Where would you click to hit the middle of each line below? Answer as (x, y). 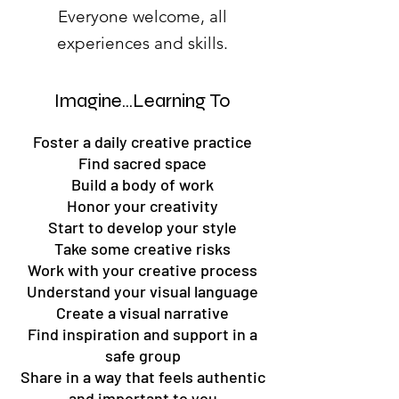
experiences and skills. (142, 43)
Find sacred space (142, 163)
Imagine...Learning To (142, 101)
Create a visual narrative (142, 313)
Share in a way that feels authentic (142, 377)
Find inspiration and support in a (142, 334)
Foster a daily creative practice (142, 142)
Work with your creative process (142, 270)
